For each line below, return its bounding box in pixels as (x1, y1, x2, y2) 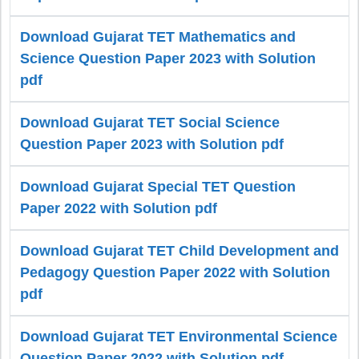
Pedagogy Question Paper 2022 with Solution (20, 264, 330, 281)
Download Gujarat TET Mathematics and (20, 29, 296, 46)
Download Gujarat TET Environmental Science (20, 329, 337, 345)
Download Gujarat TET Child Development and (20, 243, 339, 260)
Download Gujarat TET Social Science (20, 115, 280, 131)
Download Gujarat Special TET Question (20, 179, 296, 196)
